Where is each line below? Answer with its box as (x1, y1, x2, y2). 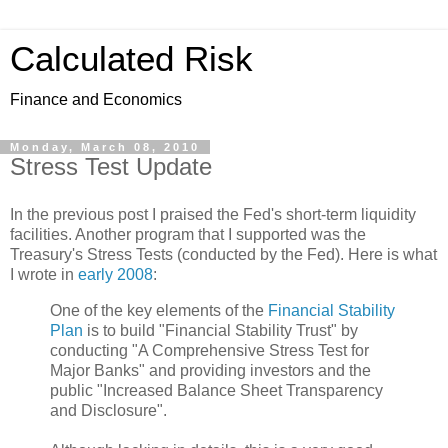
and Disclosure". (50, 401, 167, 419)
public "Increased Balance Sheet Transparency (50, 381, 383, 399)
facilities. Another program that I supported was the (10, 225, 366, 243)
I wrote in (10, 265, 78, 283)
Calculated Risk (10, 40, 253, 78)
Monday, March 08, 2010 (10, 141, 200, 153)
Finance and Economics (10, 91, 182, 108)
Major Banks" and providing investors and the (50, 361, 371, 379)
